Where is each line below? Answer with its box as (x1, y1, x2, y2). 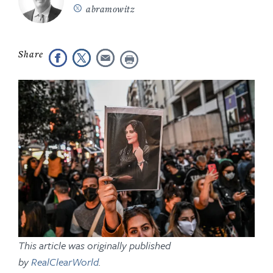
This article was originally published (18, 238, 171, 253)
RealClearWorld (31, 254, 99, 270)
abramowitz (86, 2, 135, 15)
